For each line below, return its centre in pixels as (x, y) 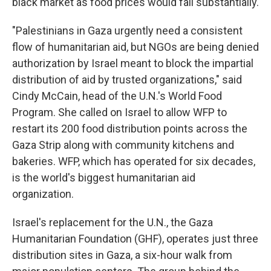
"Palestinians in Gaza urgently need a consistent (127, 31)
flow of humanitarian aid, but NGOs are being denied (135, 47)
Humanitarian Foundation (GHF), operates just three (135, 239)
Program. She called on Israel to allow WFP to (119, 112)
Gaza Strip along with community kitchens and (123, 145)
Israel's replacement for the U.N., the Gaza (113, 222)
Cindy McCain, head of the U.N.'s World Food (117, 96)
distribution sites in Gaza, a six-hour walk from (122, 255)
